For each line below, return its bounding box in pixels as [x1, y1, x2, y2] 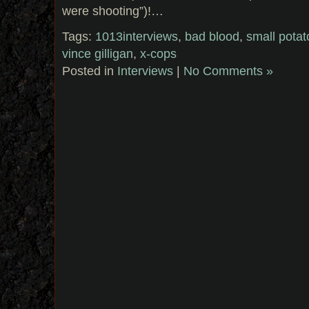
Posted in [62, 63, 117, 78]
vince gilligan [62, 46, 133, 61]
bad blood [185, 28, 239, 43]
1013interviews [95, 28, 178, 43]
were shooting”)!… [62, 3, 163, 18]
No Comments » [183, 63, 273, 78]
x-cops [140, 46, 177, 61]
